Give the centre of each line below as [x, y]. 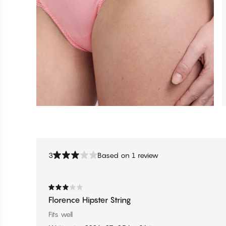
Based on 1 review [128, 155]
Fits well [61, 214]
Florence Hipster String [90, 200]
